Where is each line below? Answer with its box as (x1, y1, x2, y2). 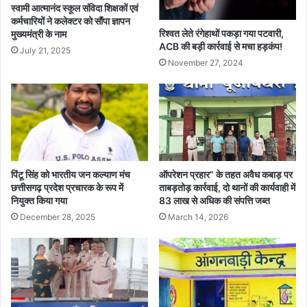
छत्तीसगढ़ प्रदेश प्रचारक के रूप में (11, 181, 123, 193)
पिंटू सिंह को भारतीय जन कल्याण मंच (11, 168, 130, 180)
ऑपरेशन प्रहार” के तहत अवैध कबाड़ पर (159, 168, 293, 180)
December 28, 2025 (20, 211, 95, 222)
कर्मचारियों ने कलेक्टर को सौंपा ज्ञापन (11, 14, 130, 27)
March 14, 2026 (168, 211, 228, 222)
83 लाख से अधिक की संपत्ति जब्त (159, 194, 270, 206)
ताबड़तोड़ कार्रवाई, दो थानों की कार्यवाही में (159, 181, 295, 193)
